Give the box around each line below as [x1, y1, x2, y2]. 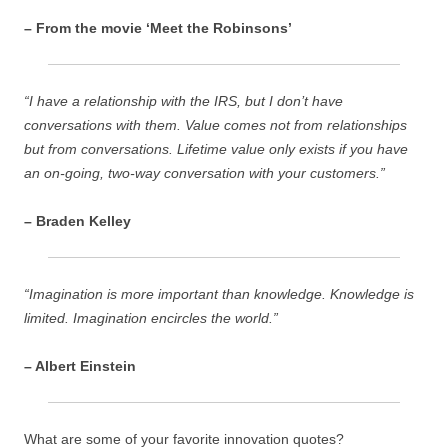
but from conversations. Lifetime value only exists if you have [24, 141, 408, 157]
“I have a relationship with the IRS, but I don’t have [24, 93, 343, 109]
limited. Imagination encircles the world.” [24, 310, 278, 326]
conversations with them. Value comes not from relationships [24, 117, 407, 133]
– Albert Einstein [24, 358, 136, 374]
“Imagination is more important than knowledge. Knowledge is [24, 286, 414, 302]
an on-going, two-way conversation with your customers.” [24, 165, 385, 181]
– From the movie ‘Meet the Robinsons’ [24, 20, 292, 36]
